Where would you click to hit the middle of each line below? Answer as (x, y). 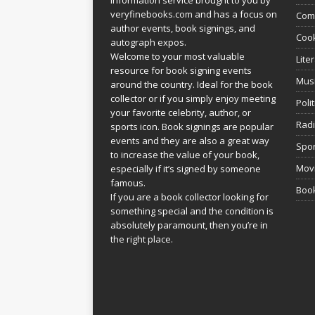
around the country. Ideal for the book (192, 84)
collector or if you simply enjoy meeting (193, 98)
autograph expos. (148, 42)
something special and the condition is (192, 211)
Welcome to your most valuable (178, 56)
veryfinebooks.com (152, 14)
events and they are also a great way (190, 140)
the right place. (142, 239)
